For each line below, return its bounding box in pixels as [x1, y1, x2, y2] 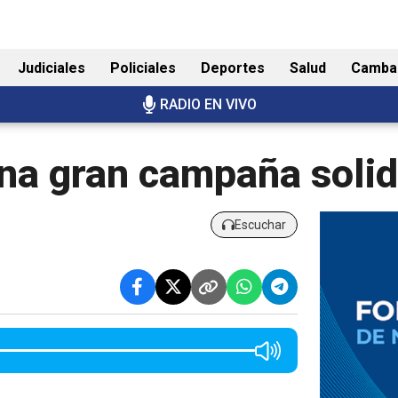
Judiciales [18, 60, 85, 76]
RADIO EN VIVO [159, 96, 257, 113]
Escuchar [234, 217, 286, 232]
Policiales [110, 60, 176, 76]
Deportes [201, 60, 265, 76]
